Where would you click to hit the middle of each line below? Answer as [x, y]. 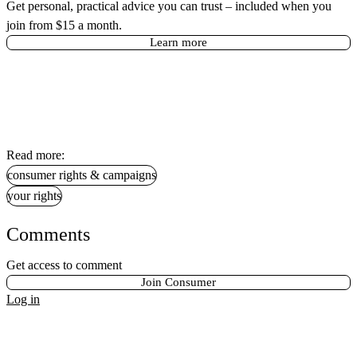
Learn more [178, 43]
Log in [23, 300]
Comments [48, 235]
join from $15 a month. [64, 25]
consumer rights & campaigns [82, 175]
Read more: [35, 155]
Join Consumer [178, 282]
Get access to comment [64, 265]
